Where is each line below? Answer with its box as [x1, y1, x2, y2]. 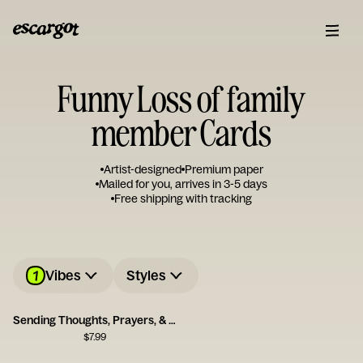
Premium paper [184, 162, 263, 177]
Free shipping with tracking [114, 191, 252, 206]
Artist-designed [103, 162, 181, 177]
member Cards [92, 109, 271, 154]
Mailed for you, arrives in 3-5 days [99, 177, 267, 191]
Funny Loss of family [57, 75, 306, 120]
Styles [126, 267, 166, 284]
